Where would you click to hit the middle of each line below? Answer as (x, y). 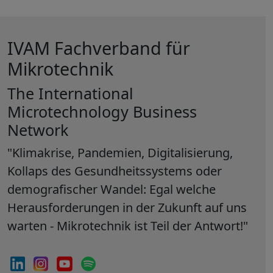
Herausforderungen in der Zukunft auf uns (127, 207)
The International (70, 93)
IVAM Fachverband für (99, 48)
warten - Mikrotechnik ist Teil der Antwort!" (128, 226)
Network (38, 130)
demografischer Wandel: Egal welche (112, 189)
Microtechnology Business (102, 112)
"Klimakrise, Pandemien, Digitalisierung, (120, 153)
